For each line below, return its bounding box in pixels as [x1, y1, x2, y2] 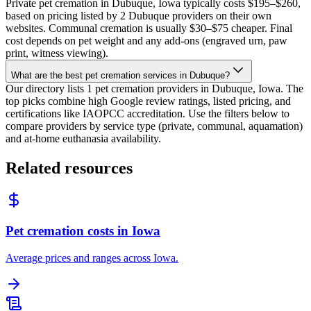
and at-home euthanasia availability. [6, 132, 161, 144]
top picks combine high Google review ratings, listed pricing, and [6, 94, 291, 107]
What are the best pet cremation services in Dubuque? [11, 69, 230, 81]
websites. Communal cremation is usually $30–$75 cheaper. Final [6, 22, 292, 34]
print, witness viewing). [6, 47, 108, 59]
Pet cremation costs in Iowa [6, 224, 160, 239]
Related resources [6, 158, 133, 177]
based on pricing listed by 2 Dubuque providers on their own [6, 9, 271, 22]
